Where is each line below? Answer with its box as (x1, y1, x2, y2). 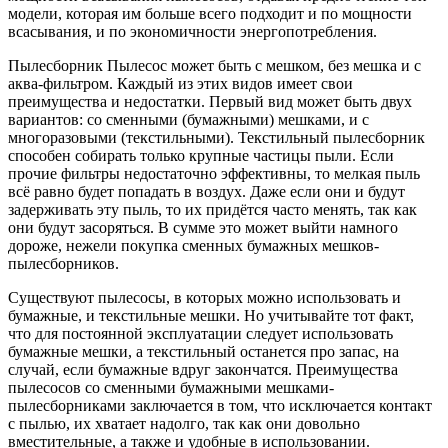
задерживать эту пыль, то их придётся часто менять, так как (8, 201, 417, 219)
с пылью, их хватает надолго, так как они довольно (8, 415, 360, 433)
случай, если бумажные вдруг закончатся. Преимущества (8, 361, 398, 379)
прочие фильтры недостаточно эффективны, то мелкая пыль (8, 165, 420, 183)
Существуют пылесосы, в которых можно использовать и (8, 289, 401, 307)
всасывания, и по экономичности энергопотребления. (8, 23, 377, 41)
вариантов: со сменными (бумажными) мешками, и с (8, 111, 369, 129)
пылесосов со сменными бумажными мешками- (8, 379, 334, 397)
